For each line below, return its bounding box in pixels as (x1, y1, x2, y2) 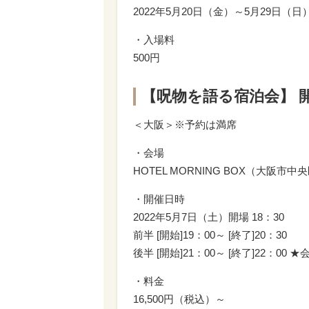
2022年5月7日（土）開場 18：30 (133, 210, 284, 223)
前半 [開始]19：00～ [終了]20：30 (133, 228, 287, 241)
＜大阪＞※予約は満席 (133, 118, 237, 130)
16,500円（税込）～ (133, 292, 226, 305)
